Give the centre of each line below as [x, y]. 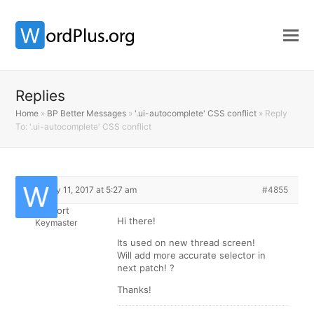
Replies [41, 96]
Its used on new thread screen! [186, 243]
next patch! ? [146, 268]
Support [52, 210]
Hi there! [137, 221]
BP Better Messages [87, 113]
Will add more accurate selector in [192, 255]
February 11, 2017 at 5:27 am [82, 190]
